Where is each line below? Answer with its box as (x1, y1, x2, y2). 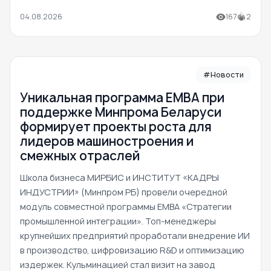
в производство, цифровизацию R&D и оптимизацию (20, 244, 244, 256)
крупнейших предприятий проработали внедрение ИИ (20, 230, 250, 242)
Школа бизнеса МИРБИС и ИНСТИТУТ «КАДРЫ (20, 172, 219, 184)
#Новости (203, 70, 244, 80)
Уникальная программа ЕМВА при (20, 90, 224, 106)
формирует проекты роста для (20, 119, 212, 135)
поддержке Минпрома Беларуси (20, 104, 221, 121)
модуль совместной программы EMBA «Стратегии (20, 201, 232, 213)
